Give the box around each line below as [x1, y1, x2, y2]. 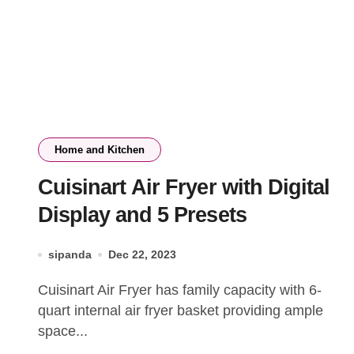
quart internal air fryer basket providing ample [38, 303, 323, 318]
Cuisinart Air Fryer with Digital [38, 175, 330, 199]
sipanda [48, 248, 92, 261]
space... [38, 323, 88, 339]
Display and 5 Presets [38, 203, 247, 227]
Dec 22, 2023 [108, 248, 176, 261]
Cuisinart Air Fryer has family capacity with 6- [38, 282, 48, 298]
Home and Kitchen [55, 144, 145, 156]
